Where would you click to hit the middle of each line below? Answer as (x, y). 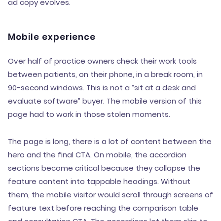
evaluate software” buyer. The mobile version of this (105, 101)
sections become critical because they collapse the (104, 168)
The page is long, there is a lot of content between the (110, 141)
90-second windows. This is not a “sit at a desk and (102, 88)
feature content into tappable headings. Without (99, 181)
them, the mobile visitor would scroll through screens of (110, 195)
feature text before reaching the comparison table (103, 208)
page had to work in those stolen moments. (89, 114)
